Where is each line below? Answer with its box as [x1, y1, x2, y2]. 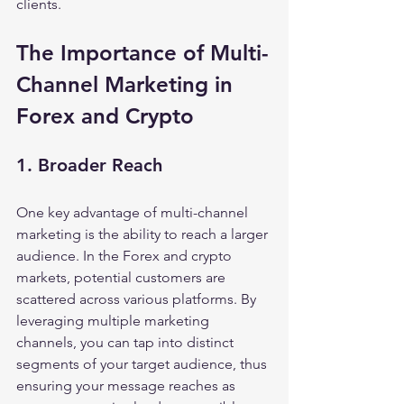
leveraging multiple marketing [16, 312, 213, 329]
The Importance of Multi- [16, 40, 269, 66]
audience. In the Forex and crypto [16, 247, 235, 264]
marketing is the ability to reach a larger [16, 225, 271, 243]
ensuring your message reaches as [16, 377, 239, 394]
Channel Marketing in [16, 71, 239, 97]
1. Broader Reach [16, 154, 162, 176]
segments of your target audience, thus [16, 355, 271, 372]
